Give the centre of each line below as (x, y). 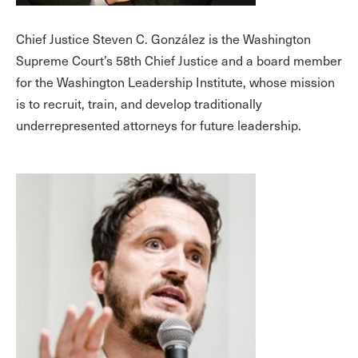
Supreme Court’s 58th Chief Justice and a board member (179, 60)
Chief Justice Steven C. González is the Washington (163, 39)
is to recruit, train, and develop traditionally (139, 103)
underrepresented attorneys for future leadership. (159, 125)
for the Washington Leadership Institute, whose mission (175, 82)
